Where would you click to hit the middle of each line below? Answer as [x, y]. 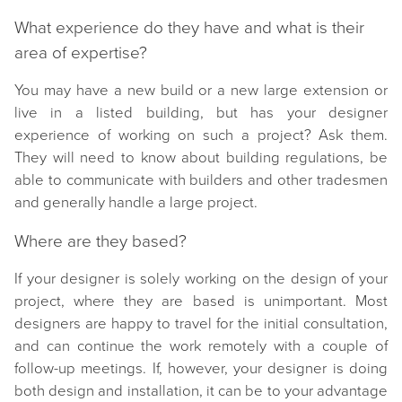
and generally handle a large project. [136, 202]
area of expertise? [81, 52]
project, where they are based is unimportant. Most [201, 301]
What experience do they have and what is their [189, 27]
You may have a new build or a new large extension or [201, 90]
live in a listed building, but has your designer [201, 113]
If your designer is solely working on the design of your [201, 279]
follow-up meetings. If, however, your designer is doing [201, 368]
